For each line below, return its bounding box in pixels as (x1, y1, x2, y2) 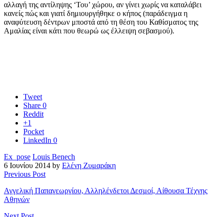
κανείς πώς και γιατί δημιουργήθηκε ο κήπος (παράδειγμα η (4, 9, 187, 18)
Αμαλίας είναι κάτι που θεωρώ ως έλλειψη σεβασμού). (4, 27, 174, 35)
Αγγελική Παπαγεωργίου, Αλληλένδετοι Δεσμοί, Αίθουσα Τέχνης (4, 186, 207, 195)
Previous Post (4, 170, 46, 179)
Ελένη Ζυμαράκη (62, 161, 116, 170)
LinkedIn (23, 136, 51, 145)
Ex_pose (4, 153, 31, 161)
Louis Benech (32, 153, 75, 161)
